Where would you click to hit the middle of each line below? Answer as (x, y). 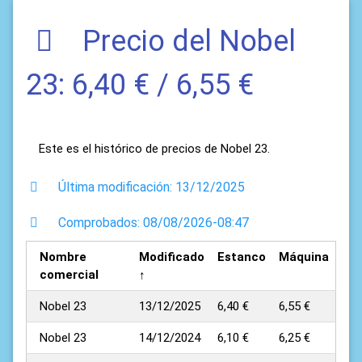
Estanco (242, 257)
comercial (69, 275)
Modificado (172, 257)
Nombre (63, 257)
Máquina (304, 257)
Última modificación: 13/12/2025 (150, 187)
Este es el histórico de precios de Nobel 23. (154, 149)
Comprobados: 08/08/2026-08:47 (152, 223)
